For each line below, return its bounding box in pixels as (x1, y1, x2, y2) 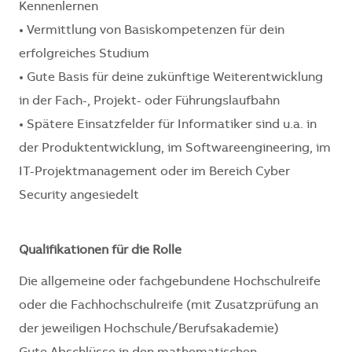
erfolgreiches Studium (19, 48, 149, 61)
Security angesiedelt (19, 189, 139, 203)
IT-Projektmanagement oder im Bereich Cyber (19, 166, 290, 179)
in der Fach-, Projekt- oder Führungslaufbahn (19, 95, 280, 108)
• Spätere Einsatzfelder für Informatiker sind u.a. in (19, 119, 317, 132)
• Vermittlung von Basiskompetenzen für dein (19, 24, 284, 38)
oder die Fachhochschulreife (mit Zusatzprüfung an (19, 299, 318, 313)
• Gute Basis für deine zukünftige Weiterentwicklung (19, 71, 323, 85)
